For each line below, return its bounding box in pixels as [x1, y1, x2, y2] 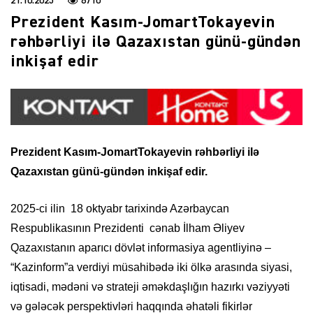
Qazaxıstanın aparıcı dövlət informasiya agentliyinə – [10, 241, 271, 254]
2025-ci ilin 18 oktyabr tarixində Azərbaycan [10, 202, 229, 214]
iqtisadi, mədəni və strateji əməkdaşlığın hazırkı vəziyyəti [10, 280, 290, 293]
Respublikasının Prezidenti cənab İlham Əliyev [10, 221, 245, 234]
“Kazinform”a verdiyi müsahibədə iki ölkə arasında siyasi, [10, 261, 292, 273]
